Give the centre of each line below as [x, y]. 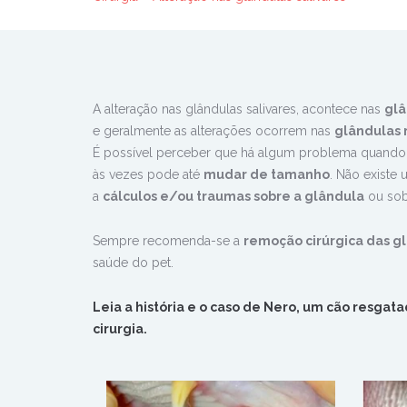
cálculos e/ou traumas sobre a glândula [233, 197]
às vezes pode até [148, 175]
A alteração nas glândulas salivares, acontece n [230, 109]
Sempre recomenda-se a [168, 241]
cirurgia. [120, 329]
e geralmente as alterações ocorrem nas [213, 131]
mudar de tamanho [267, 175]
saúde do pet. [133, 263]
